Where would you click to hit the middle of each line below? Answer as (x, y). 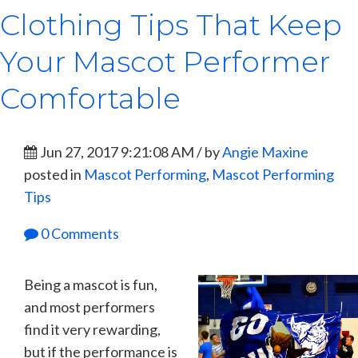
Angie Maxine (265, 152)
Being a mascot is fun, (91, 285)
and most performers (89, 307)
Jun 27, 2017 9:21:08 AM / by (130, 152)
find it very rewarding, (92, 330)
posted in (54, 175)
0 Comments (79, 234)
